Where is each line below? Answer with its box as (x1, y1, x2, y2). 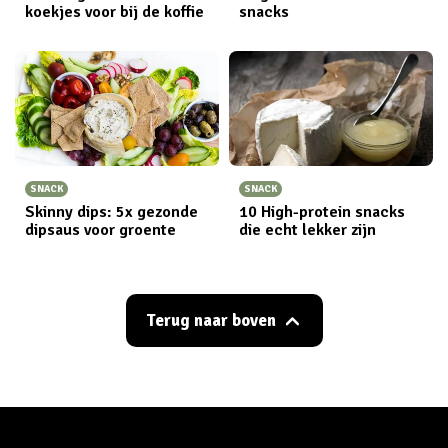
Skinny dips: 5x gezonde (25, 201, 198, 222)
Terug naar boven (145, 309, 276, 331)
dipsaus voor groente (25, 219, 176, 240)
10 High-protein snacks (239, 201, 405, 222)
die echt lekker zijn (239, 219, 376, 240)
